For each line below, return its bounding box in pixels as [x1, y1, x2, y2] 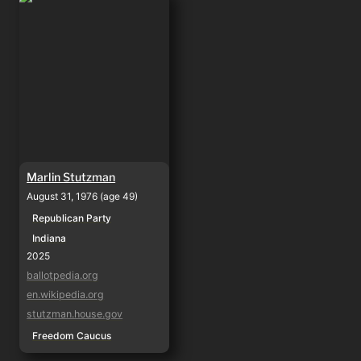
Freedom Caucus [32, 329, 112, 342]
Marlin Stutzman [27, 169, 116, 184]
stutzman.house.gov [27, 307, 123, 320]
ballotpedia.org [27, 268, 99, 281]
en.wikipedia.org [27, 288, 105, 301]
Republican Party [32, 211, 112, 224]
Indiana [32, 231, 67, 244]
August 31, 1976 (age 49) [27, 189, 139, 202]
